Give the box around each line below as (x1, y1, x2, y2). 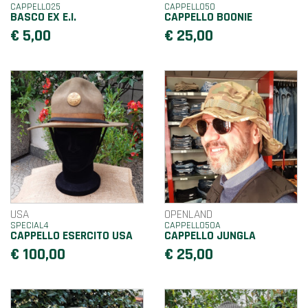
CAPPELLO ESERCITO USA (10, 228, 133, 243)
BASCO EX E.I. (10, 9, 76, 25)
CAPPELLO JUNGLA (164, 228, 256, 243)
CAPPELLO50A (164, 219, 221, 232)
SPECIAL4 (10, 219, 49, 232)
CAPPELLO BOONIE (164, 9, 252, 25)
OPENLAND (164, 206, 212, 222)
